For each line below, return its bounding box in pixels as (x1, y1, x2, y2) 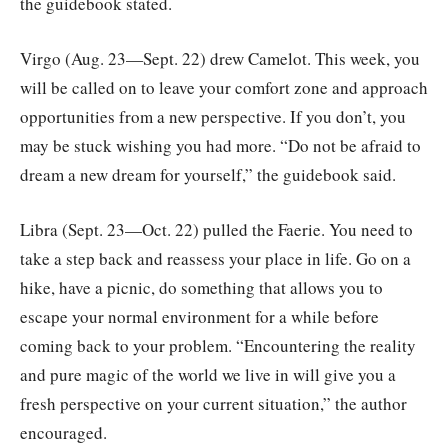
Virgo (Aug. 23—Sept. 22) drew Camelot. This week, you (20, 47, 420, 71)
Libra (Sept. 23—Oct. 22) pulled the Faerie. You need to (20, 218, 413, 242)
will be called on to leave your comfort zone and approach (20, 76, 428, 100)
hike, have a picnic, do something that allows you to (20, 276, 383, 300)
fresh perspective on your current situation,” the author (20, 392, 407, 416)
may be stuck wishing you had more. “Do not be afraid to (20, 134, 421, 158)
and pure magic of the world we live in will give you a (20, 363, 396, 387)
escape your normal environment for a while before (20, 305, 379, 329)
